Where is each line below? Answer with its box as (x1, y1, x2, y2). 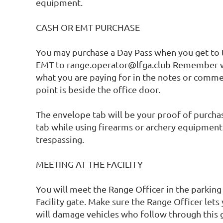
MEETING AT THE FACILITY (36, 159, 143, 170)
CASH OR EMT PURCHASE (36, 22, 140, 33)
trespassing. (36, 134, 86, 145)
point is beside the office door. (36, 84, 162, 95)
